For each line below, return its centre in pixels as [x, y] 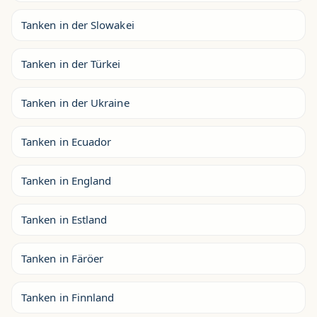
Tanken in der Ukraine [75, 103]
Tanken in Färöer [63, 258]
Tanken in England [67, 180]
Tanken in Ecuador [67, 142]
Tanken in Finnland [68, 297]
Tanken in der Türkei [71, 64]
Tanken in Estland [64, 219]
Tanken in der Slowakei [78, 25]
